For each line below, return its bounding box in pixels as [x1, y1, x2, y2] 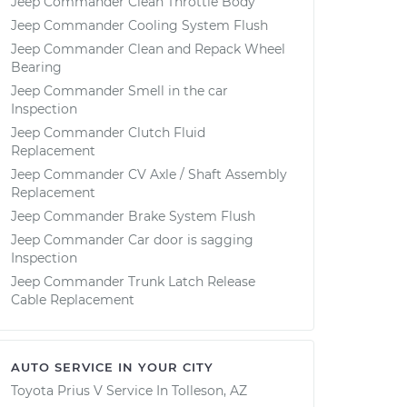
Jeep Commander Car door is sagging [11, 232, 253, 248]
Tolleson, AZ [172, 382, 247, 399]
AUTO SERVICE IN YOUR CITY [11, 360, 213, 374]
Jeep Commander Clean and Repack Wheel [11, 41, 285, 57]
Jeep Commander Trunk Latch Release [11, 273, 255, 290]
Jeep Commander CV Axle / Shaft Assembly [11, 166, 287, 183]
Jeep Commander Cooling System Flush [11, 17, 268, 34]
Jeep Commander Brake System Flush [11, 208, 255, 224]
